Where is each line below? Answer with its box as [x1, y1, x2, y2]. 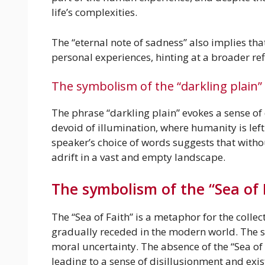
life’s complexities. [51, 5, 137, 20]
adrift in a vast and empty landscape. [51, 150, 225, 164]
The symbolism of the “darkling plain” [51, 78, 262, 95]
